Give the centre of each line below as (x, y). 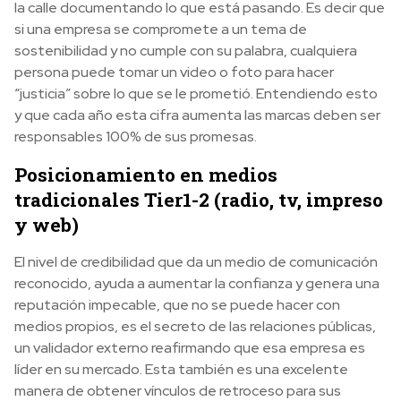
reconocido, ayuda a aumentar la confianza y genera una (197, 284)
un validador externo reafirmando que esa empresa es (190, 348)
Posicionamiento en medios (146, 175)
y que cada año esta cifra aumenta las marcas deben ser (197, 115)
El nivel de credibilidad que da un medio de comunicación (196, 262)
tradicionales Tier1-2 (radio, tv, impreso (199, 200)
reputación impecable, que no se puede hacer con (177, 305)
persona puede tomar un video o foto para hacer (174, 73)
